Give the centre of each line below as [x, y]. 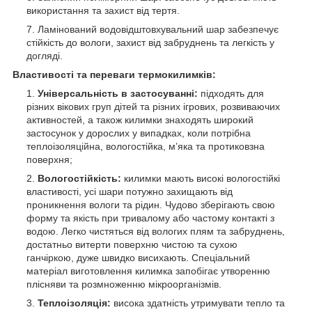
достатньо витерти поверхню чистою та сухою [132, 244]
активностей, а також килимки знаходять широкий [140, 119]
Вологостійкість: [79, 178]
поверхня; [49, 159]
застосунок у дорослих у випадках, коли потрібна [139, 133]
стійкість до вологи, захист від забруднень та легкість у [150, 42]
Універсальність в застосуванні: [118, 93]
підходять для [231, 93]
